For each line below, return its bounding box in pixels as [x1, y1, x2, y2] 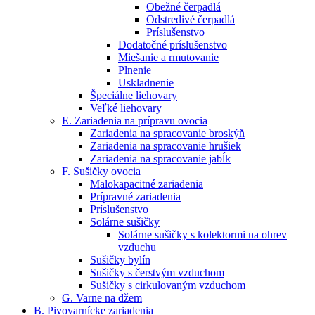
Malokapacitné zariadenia [90, 177, 203, 190]
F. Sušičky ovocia [62, 165, 141, 177]
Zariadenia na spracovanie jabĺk [90, 152, 231, 165]
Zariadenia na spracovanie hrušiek [90, 139, 241, 152]
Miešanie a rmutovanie [118, 51, 219, 63]
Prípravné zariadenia [90, 190, 181, 202]
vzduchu [118, 240, 156, 253]
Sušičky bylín [90, 253, 150, 266]
